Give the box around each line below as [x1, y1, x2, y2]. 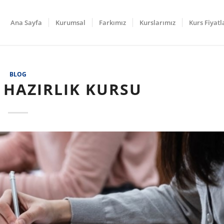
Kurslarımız [139, 18, 175, 27]
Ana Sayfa [10, 18, 42, 27]
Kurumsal [55, 18, 85, 27]
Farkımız [99, 18, 126, 27]
